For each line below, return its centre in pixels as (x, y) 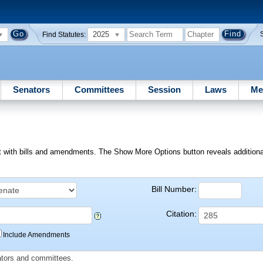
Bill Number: (174, 189)
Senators (32, 89)
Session (164, 89)
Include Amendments (37, 235)
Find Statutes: (64, 34)
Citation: (181, 214)
